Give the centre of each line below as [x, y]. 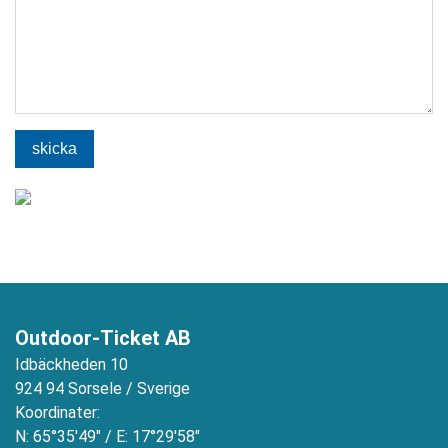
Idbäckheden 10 [71, 364]
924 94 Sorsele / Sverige [102, 388]
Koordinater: [57, 412]
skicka [54, 148]
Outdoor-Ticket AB [103, 338]
